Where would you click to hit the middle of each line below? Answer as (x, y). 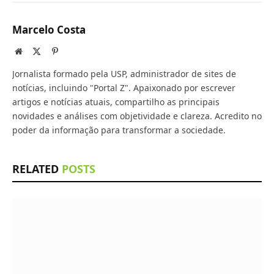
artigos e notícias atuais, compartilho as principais (116, 102)
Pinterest (72, 51)
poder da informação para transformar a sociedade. (119, 130)
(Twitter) (56, 63)
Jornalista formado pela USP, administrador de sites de (124, 74)
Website (35, 51)
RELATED (37, 169)
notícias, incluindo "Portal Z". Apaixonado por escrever (124, 88)
